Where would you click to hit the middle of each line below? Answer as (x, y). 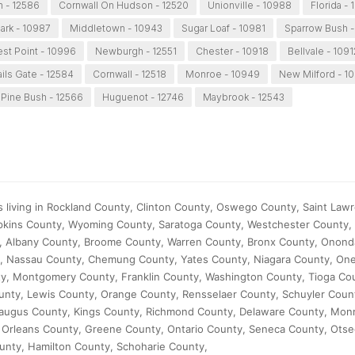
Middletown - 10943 (116, 29)
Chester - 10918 (233, 52)
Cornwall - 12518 (130, 74)
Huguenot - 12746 (143, 97)
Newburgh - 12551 (136, 52)
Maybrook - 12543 (243, 97)
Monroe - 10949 (223, 74)
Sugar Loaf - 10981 (223, 29)
